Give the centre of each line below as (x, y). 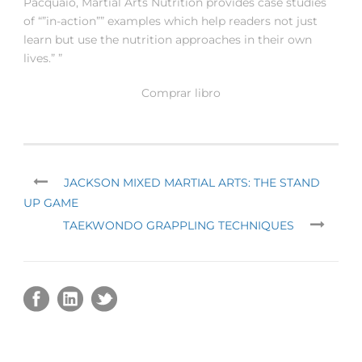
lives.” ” (43, 58)
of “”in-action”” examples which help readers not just (170, 21)
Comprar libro (181, 93)
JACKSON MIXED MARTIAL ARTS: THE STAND (192, 182)
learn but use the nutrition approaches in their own (168, 39)
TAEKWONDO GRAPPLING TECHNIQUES (179, 225)
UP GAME (51, 202)
